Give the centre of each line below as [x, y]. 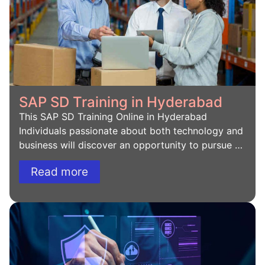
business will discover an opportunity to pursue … [131, 145]
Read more [59, 172]
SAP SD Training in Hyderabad [121, 102]
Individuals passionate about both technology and [131, 131]
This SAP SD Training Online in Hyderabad [113, 117]
